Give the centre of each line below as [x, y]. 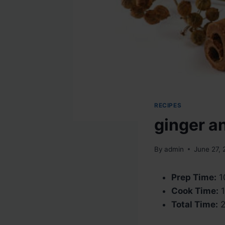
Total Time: [195, 204]
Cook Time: [195, 191]
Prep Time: [194, 177]
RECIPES [168, 105]
